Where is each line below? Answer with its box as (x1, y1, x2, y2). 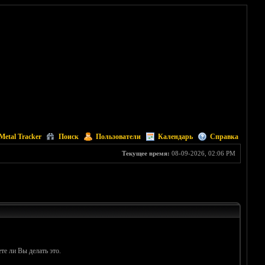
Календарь (157, 132, 193, 141)
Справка (209, 132, 238, 141)
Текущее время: (121, 150, 170, 157)
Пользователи (95, 132, 141, 141)
